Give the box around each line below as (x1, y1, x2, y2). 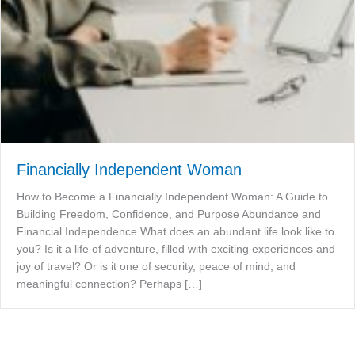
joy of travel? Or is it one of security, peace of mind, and (17, 260, 296, 273)
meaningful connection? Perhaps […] (17, 277, 202, 291)
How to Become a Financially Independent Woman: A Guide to (17, 190, 328, 204)
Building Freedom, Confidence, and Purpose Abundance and (17, 208, 321, 221)
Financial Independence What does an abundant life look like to (17, 225, 334, 239)
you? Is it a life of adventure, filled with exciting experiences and (17, 242, 335, 256)
